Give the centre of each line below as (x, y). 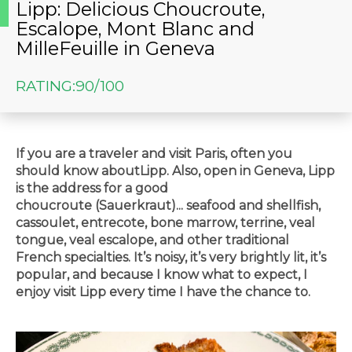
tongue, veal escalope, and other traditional (152, 240)
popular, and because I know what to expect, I (161, 274)
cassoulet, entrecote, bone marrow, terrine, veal (165, 222)
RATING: (46, 86)
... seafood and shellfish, (248, 205)
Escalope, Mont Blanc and (135, 29)
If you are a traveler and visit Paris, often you (154, 153)
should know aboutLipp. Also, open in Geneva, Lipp (175, 170)
